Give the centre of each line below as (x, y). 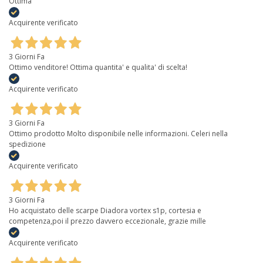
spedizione (27, 144)
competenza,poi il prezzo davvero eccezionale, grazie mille (107, 221)
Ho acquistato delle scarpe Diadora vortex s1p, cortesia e (105, 211)
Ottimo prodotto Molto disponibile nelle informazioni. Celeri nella (118, 134)
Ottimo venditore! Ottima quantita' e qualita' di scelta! (98, 68)
